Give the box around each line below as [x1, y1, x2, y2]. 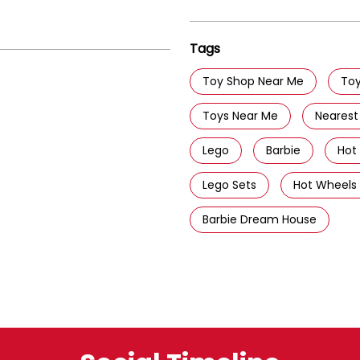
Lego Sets [202, 176, 256, 193]
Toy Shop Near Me [202, 72, 304, 89]
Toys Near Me [202, 107, 278, 124]
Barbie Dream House [202, 211, 317, 227]
